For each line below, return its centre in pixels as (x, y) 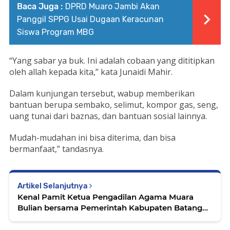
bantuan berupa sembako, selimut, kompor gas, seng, (114, 105)
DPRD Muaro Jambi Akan (112, 7)
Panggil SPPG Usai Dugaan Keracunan (90, 20)
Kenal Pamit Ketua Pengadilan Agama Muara (106, 197)
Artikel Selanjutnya (53, 186)
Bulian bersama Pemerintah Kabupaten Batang (110, 208)
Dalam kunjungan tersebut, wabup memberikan (102, 94)
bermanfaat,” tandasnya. (56, 149)
